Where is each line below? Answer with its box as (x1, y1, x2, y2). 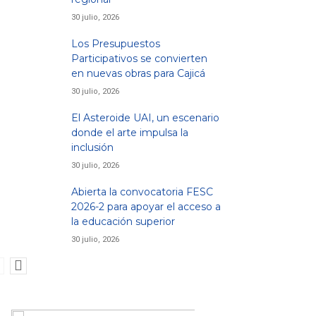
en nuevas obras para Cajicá (71, 67, 205, 80)
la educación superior (71, 215, 175, 228)
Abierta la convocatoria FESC (71, 186, 213, 198)
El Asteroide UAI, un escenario (71, 111, 219, 124)
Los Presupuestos (71, 37, 160, 50)
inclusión (71, 141, 114, 154)
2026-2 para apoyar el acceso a (71, 200, 221, 213)
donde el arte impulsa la (71, 126, 188, 139)
